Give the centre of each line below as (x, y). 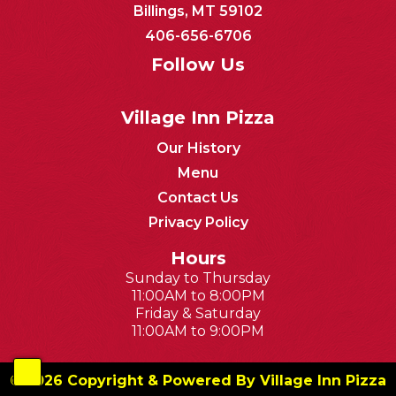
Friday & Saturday (198, 313)
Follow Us (198, 64)
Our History (198, 148)
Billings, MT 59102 (198, 11)
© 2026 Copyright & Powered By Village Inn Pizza (198, 380)
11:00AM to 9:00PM (198, 331)
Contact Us (198, 197)
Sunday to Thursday (198, 278)
